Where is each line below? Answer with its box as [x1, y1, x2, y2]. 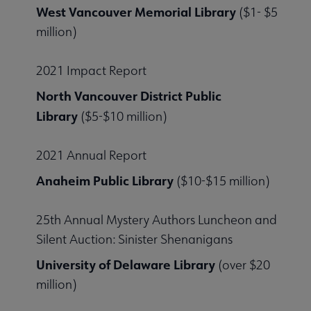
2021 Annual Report [36, 147, 146, 164]
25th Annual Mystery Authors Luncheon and [36, 212, 277, 228]
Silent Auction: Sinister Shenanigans [36, 231, 233, 248]
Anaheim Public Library [36, 172, 174, 190]
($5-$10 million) [78, 108, 167, 125]
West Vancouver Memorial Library [36, 3, 236, 21]
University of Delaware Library [36, 256, 215, 274]
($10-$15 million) [174, 173, 269, 190]
